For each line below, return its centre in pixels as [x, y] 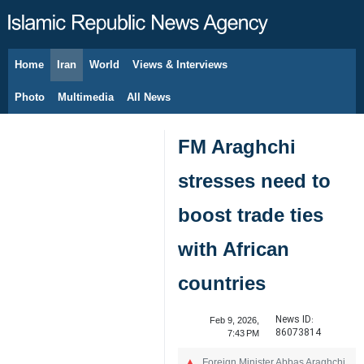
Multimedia [86, 97]
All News [149, 97]
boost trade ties [251, 215]
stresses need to [254, 181]
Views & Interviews [180, 65]
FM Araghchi [237, 147]
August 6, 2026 [70, 73]
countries [222, 283]
